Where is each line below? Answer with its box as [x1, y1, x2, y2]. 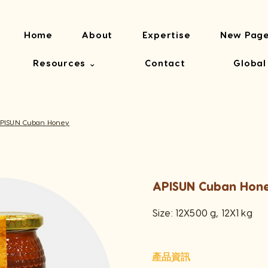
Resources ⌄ [33, 57, 97, 68]
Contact [145, 57, 185, 68]
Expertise [142, 29, 191, 40]
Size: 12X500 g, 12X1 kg [153, 207, 252, 218]
